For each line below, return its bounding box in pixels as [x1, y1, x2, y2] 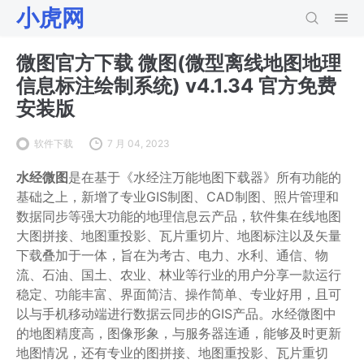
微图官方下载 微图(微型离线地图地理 [16, 51, 341, 75]
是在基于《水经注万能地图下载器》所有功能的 [68, 169, 341, 185]
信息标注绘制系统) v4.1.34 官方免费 [16, 74, 336, 97]
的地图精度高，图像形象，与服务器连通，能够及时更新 [16, 325, 341, 341]
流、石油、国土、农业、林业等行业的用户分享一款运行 [16, 266, 341, 283]
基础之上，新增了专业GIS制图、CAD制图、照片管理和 [16, 188, 339, 205]
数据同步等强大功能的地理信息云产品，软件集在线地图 [16, 208, 341, 224]
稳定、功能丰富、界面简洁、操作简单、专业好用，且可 [16, 286, 341, 302]
